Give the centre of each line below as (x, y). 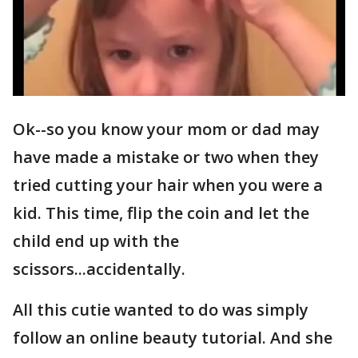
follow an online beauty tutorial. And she (173, 338)
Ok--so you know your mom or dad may (166, 129)
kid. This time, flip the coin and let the (161, 213)
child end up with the (96, 241)
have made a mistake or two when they (166, 157)
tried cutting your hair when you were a (168, 185)
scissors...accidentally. (99, 269)
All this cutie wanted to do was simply (161, 310)
